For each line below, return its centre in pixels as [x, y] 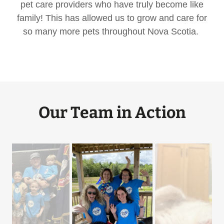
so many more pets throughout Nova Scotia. [112, 31]
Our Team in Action [112, 112]
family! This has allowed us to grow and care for [112, 18]
